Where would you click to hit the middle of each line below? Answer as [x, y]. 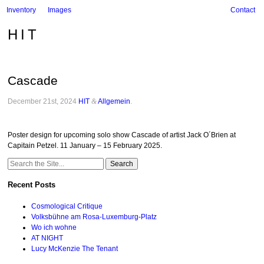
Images [59, 10]
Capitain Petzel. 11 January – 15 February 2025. [85, 145]
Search [19, 162]
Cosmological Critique [67, 206]
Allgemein [114, 101]
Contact [243, 10]
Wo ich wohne [54, 227]
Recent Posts [32, 185]
